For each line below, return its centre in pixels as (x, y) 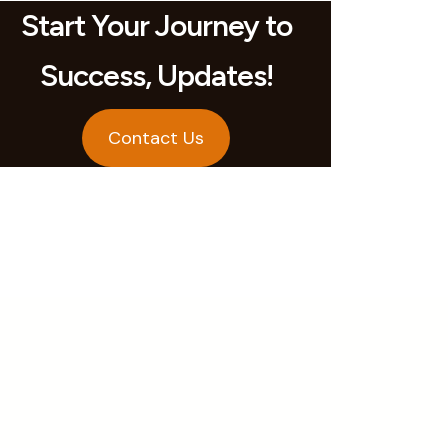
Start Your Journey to (156, 25)
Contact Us (156, 138)
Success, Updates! (156, 75)
